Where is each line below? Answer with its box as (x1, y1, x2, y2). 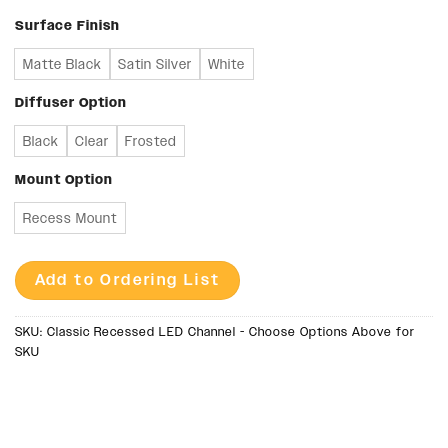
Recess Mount (23, 210, 117, 227)
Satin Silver (118, 56, 192, 73)
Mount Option (15, 171, 113, 187)
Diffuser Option (15, 94, 127, 110)
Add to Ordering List (34, 271, 221, 290)
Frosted (125, 133, 176, 150)
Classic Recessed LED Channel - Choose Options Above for (47, 323, 415, 339)
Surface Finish (15, 17, 120, 33)
